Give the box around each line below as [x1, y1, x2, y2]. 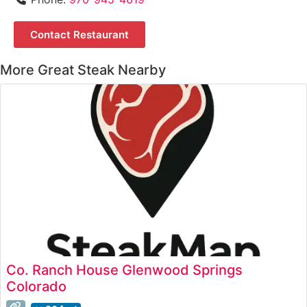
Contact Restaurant [30, 28, 129, 42]
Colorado [6, 278, 66, 295]
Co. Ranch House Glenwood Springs [6, 261, 243, 278]
